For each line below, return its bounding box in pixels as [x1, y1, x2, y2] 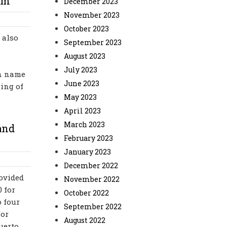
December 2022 [64, 161, 118, 170]
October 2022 [64, 188, 109, 198]
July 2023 [64, 65, 97, 74]
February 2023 [64, 133, 113, 143]
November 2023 [64, 10, 120, 20]
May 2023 [64, 92, 97, 102]
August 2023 [64, 51, 105, 61]
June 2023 [64, 79, 99, 88]
